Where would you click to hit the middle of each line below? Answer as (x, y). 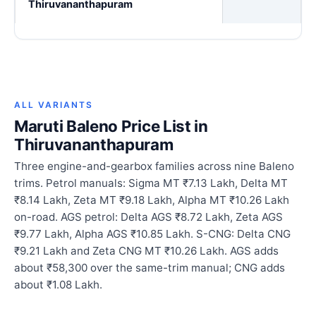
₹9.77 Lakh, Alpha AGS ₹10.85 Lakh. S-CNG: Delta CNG (152, 234)
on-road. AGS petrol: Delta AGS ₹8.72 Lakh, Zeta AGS (148, 217)
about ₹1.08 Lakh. (58, 285)
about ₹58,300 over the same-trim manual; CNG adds (150, 268)
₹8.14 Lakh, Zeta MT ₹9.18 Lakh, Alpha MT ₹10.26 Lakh (152, 200)
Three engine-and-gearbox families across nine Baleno (154, 166)
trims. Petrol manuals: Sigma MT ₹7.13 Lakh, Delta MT (151, 183)
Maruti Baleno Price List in (111, 126)
